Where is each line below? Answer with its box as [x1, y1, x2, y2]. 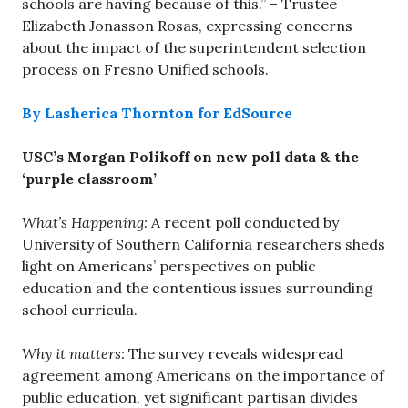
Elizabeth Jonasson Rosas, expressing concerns [22, 15, 352, 35]
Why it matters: [22, 343, 128, 362]
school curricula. [22, 300, 138, 319]
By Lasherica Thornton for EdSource [22, 103, 292, 122]
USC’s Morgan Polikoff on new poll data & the [22, 147, 359, 166]
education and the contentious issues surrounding [22, 278, 373, 297]
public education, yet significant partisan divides [22, 387, 358, 406]
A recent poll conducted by [148, 212, 339, 231]
